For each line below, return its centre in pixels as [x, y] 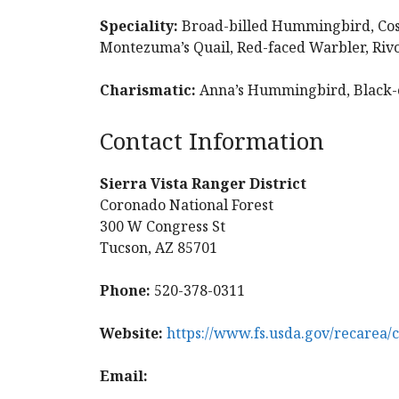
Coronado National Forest [187, 205]
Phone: [125, 290]
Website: [131, 333]
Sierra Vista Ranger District [203, 183]
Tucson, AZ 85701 [159, 248]
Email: [124, 376]
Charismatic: [148, 90]
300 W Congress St [163, 226]
